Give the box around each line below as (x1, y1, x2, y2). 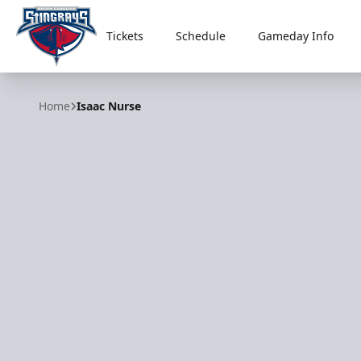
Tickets (106, 28, 143, 44)
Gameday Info (257, 28, 334, 44)
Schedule (175, 28, 226, 44)
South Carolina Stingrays (15, 66, 166, 85)
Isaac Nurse (77, 98, 141, 114)
